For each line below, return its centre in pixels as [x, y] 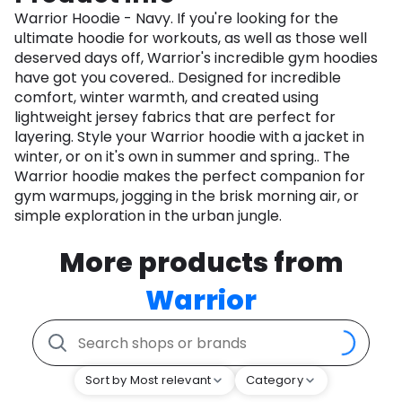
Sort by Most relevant [149, 380]
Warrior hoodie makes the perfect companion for [190, 177]
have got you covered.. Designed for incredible [178, 78]
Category [275, 380]
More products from [201, 263]
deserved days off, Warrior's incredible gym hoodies [196, 58]
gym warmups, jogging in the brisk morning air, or [187, 197]
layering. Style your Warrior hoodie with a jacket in [189, 137]
